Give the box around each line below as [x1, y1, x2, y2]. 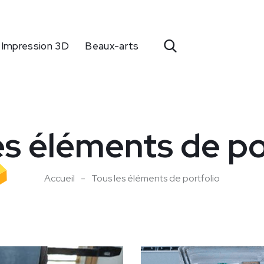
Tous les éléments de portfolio [91, 172, 220, 184]
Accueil [44, 172, 75, 184]
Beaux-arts [85, 39, 139, 52]
